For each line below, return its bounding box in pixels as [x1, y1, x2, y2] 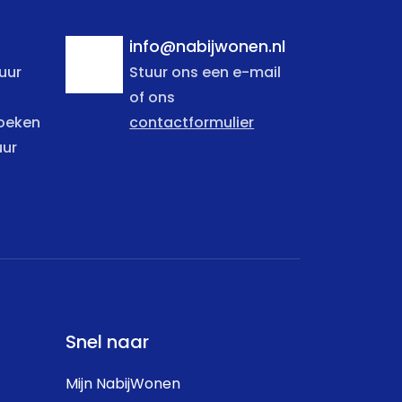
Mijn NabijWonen [66, 378, 180, 392]
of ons [129, 92, 176, 106]
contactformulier [129, 117, 255, 131]
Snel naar [66, 335, 149, 353]
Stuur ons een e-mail [129, 66, 282, 81]
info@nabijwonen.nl [129, 39, 286, 57]
